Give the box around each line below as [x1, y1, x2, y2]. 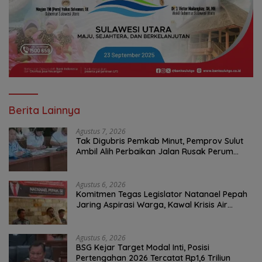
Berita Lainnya [9, 103, 80, 117]
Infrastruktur [76, 220, 126, 231]
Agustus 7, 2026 [76, 126, 126, 136]
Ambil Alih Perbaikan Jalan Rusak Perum [76, 146, 233, 157]
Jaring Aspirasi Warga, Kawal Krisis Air [76, 199, 227, 210]
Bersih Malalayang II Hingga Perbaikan [76, 209, 226, 220]
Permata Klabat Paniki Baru [76, 156, 184, 167]
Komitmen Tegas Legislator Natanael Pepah [76, 188, 247, 199]
